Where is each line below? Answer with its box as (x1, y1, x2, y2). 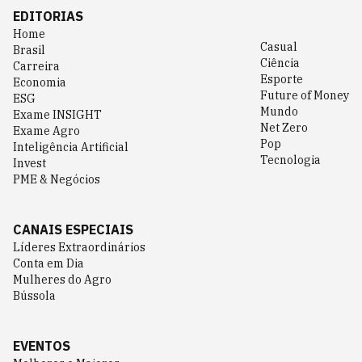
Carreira (13, 59, 60, 74)
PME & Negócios (13, 172, 100, 187)
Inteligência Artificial (13, 140, 128, 154)
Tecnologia (259, 153, 321, 167)
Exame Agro (13, 124, 80, 138)
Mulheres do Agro (13, 272, 112, 287)
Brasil (13, 43, 45, 57)
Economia (13, 75, 66, 90)
